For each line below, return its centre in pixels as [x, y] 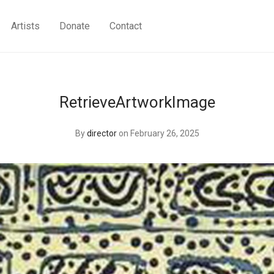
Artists [26, 26]
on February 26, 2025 [159, 133]
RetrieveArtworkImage [137, 102]
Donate [75, 26]
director [102, 133]
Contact [126, 26]
